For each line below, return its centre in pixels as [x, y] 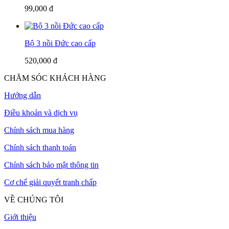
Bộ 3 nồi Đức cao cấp [60, 43]
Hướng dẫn [22, 95]
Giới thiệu [20, 217]
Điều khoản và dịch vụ [41, 112]
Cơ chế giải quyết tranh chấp [50, 182]
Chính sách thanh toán [40, 147]
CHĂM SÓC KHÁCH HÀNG [55, 78]
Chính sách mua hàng [39, 130]
